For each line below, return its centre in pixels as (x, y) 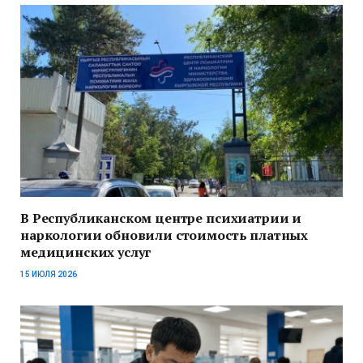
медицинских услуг (86, 252)
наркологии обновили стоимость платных (164, 235)
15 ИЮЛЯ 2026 (49, 275)
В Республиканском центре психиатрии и (161, 218)
